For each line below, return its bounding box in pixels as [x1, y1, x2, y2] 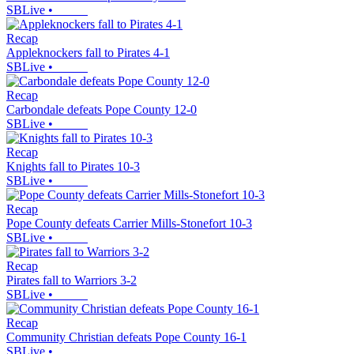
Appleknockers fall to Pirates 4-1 [6, 46, 170, 60]
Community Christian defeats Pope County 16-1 [6, 330, 247, 345]
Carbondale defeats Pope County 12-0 [6, 103, 197, 117]
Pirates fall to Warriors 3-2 [6, 273, 137, 288]
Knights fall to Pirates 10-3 [6, 160, 140, 174]
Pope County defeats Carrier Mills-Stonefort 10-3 [6, 217, 252, 231]
